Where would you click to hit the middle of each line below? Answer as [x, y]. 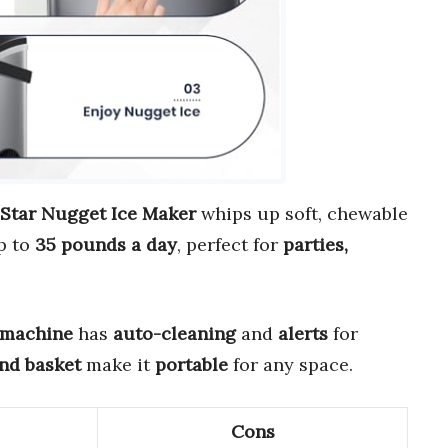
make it [118, 365]
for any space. [290, 365]
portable [191, 365]
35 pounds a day [106, 245]
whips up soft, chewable [302, 214]
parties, [315, 245]
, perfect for [230, 245]
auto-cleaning [174, 334]
